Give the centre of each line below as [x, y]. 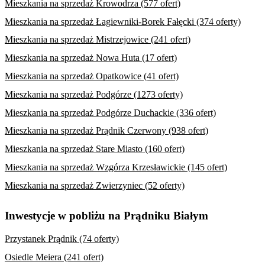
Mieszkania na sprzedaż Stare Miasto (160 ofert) [95, 149]
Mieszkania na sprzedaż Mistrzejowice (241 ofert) [98, 40]
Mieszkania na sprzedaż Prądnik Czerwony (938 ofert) [106, 131]
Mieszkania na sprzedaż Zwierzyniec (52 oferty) [95, 185]
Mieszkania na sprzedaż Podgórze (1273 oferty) [94, 94]
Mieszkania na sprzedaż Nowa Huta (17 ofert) [91, 58]
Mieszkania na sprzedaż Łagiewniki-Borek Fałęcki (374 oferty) [123, 21]
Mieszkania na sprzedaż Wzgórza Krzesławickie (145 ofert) [116, 167]
